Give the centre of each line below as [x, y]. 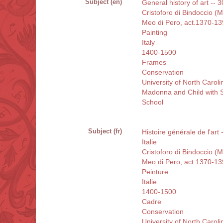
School [153, 102]
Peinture [155, 172]
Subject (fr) [105, 131]
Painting [155, 33]
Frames [154, 62]
